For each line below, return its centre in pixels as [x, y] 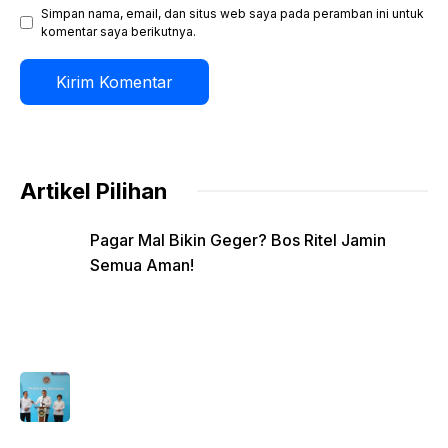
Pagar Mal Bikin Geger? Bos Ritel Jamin [238, 239]
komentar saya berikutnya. [118, 31]
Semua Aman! [142, 264]
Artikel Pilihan [93, 190]
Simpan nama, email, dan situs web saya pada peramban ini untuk [232, 13]
